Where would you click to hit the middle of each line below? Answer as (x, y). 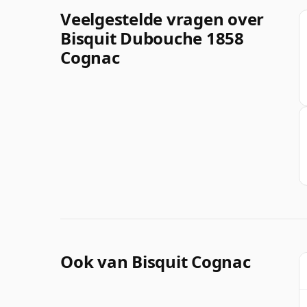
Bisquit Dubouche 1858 (152, 38)
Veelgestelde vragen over (162, 19)
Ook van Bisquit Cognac (156, 261)
